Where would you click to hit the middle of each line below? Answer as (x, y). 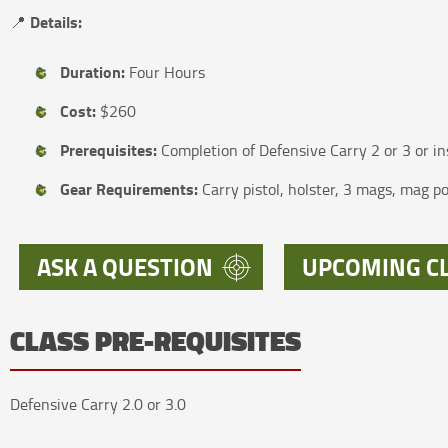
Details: (54, 22)
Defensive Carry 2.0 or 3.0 (98, 404)
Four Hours (165, 72)
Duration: (93, 72)
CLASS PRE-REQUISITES (156, 342)
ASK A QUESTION (125, 267)
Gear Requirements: (129, 189)
